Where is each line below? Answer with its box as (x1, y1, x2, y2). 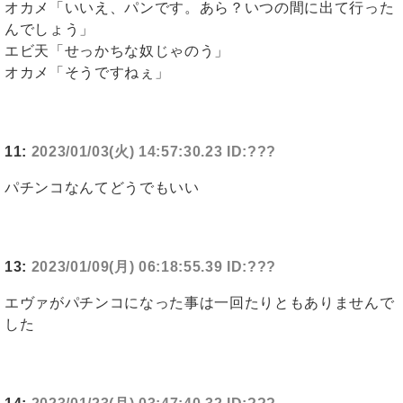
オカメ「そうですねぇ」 (4, 65, 170, 81)
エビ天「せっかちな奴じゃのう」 (4, 43, 230, 59)
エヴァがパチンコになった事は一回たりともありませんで (4, 295, 395, 311)
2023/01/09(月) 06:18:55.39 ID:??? (31, 259, 277, 275)
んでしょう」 (4, 22, 94, 38)
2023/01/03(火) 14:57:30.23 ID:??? (31, 144, 277, 160)
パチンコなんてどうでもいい (4, 180, 200, 196)
